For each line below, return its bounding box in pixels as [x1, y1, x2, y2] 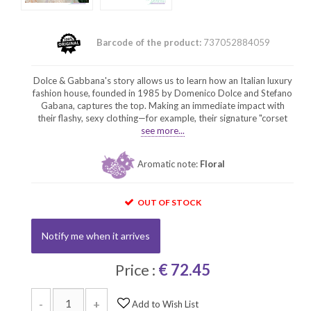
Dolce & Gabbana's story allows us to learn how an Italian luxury [33, 74, 292, 86]
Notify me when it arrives [42, 229, 150, 242]
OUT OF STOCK [137, 196, 201, 208]
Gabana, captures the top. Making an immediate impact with [40, 99, 285, 111]
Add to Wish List [130, 298, 199, 310]
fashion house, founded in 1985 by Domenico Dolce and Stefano [33, 87, 292, 99]
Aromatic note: [137, 158, 200, 169]
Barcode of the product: [96, 37, 202, 49]
